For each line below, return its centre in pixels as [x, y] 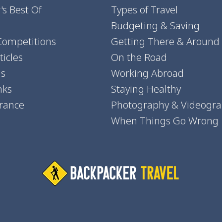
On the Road [139, 57]
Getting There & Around [165, 41]
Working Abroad [147, 73]
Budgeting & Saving [155, 26]
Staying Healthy [146, 89]
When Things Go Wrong [165, 121]
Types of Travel [144, 10]
